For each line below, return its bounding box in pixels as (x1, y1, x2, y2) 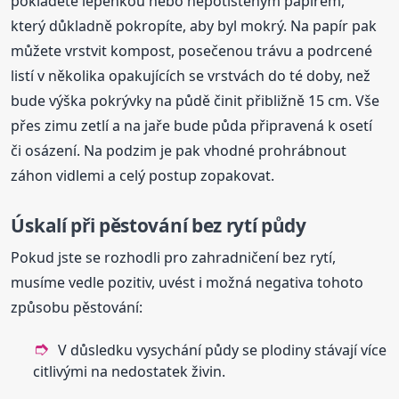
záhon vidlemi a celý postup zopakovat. (11, 165, 275, 185)
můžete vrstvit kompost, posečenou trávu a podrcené (11, 40, 373, 61)
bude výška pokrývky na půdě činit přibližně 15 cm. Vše (11, 90, 380, 110)
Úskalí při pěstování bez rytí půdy (11, 212, 306, 238)
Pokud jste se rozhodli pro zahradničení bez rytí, (11, 247, 337, 267)
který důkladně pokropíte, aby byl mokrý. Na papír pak (11, 15, 378, 36)
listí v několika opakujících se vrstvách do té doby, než (11, 65, 371, 85)
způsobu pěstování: (11, 297, 143, 317)
